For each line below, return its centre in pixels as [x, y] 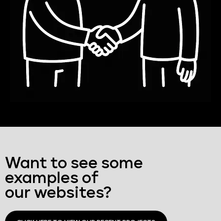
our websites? [58, 194]
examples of [52, 179]
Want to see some [74, 164]
